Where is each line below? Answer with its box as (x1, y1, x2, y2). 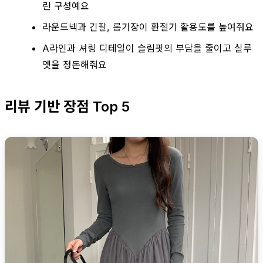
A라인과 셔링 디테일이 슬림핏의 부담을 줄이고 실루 (42, 42, 252, 54)
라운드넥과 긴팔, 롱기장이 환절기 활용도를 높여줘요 (42, 21, 254, 33)
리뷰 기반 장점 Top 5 (5, 97, 130, 115)
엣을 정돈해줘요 (42, 58, 107, 70)
